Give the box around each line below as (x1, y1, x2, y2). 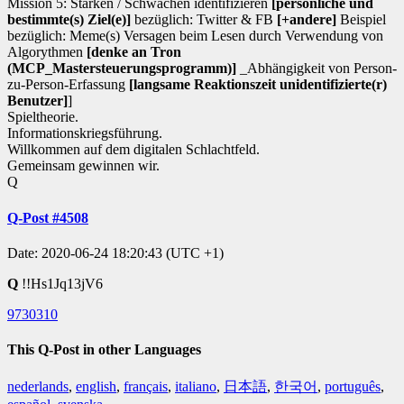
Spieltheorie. (7, 109, 78, 125)
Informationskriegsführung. (7, 125, 162, 142)
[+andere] (277, 12, 336, 28)
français (124, 378, 168, 394)
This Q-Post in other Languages (7, 342, 201, 358)
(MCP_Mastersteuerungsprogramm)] (7, 60, 236, 77)
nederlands (7, 378, 69, 394)
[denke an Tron (87, 44, 181, 60)
